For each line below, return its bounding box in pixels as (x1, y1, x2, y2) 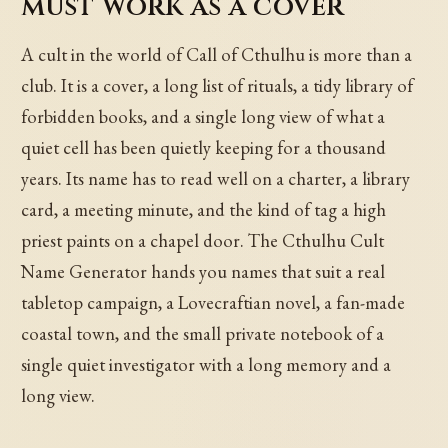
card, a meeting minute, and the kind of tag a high (21, 198, 387, 222)
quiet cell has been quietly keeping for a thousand (21, 136, 387, 160)
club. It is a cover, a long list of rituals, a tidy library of (21, 74, 414, 98)
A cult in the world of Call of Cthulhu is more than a (21, 43, 413, 67)
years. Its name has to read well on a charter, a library (21, 167, 411, 191)
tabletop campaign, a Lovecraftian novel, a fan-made (21, 291, 406, 315)
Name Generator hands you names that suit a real (21, 260, 386, 284)
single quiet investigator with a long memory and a (21, 353, 392, 377)
